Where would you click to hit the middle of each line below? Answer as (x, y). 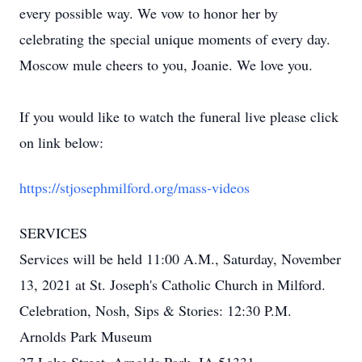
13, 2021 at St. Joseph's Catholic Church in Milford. (173, 284)
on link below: (61, 142)
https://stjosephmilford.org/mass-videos (135, 187)
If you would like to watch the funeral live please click (179, 116)
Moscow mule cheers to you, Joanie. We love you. (166, 65)
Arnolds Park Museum (86, 336)
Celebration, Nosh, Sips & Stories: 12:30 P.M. (156, 310)
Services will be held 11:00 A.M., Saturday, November (180, 259)
